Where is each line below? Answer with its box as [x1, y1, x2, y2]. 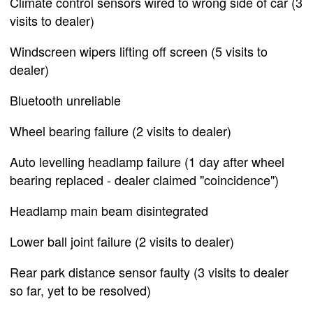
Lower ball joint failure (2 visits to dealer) [10, 232, 234, 250]
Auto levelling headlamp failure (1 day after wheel [10, 152, 284, 170]
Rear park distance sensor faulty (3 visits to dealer [10, 263, 289, 281]
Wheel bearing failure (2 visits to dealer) [10, 122, 231, 140]
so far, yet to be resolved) [10, 281, 151, 299]
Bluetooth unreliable [10, 91, 121, 109]
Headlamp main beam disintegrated [10, 201, 208, 219]
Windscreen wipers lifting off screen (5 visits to [10, 42, 268, 60]
